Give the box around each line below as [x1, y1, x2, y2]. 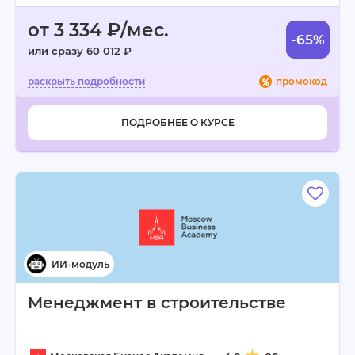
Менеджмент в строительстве [28, 293, 286, 312]
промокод [276, 75, 327, 87]
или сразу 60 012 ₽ [28, 44, 132, 57]
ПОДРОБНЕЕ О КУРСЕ [120, 116, 235, 128]
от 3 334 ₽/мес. [28, 19, 169, 41]
